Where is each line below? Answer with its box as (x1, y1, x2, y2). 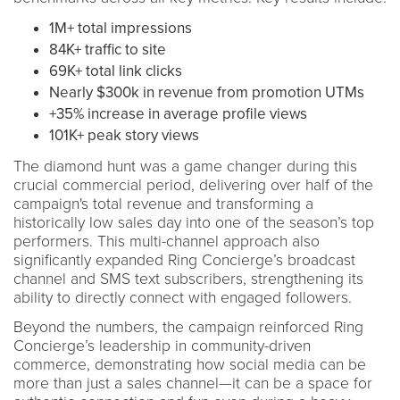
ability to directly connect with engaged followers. (13, 287, 352, 307)
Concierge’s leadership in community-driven (13, 336, 311, 355)
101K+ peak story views (49, 125, 199, 145)
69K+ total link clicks (49, 61, 182, 80)
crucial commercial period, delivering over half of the (13, 175, 373, 195)
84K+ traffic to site (49, 39, 166, 59)
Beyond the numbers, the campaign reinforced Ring (13, 317, 363, 337)
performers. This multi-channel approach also (13, 231, 320, 251)
